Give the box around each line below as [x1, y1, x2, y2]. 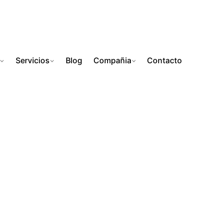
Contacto [147, 55, 182, 66]
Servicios [15, 55, 50, 66]
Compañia [93, 55, 131, 66]
